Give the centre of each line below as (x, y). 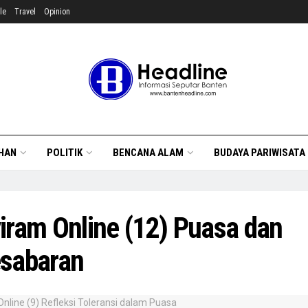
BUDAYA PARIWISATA (259, 153)
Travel (25, 12)
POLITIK (64, 153)
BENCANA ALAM (148, 153)
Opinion (57, 12)
